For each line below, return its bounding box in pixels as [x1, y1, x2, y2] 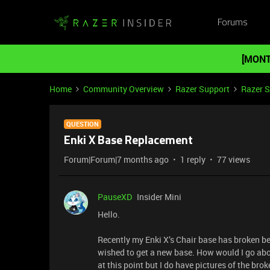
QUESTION [66, 119, 99, 128]
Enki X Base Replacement [64, 135, 193, 147]
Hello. [98, 209, 122, 220]
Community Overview [83, 83, 164, 95]
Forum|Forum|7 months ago [64, 154, 169, 165]
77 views [217, 154, 250, 165]
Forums [217, 17, 248, 28]
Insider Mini [137, 191, 181, 202]
